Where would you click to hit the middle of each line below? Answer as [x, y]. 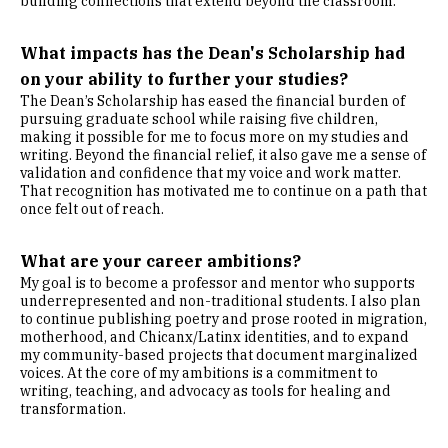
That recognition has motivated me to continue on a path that [223, 191]
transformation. [73, 409]
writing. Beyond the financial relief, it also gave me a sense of [223, 155]
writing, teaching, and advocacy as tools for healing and [205, 391]
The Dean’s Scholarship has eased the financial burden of [212, 101]
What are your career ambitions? [160, 261]
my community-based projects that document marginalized [219, 355]
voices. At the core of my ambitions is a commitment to [199, 373]
